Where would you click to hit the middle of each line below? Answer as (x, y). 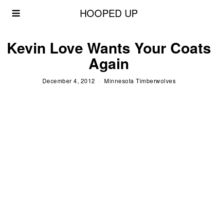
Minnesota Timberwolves (140, 80)
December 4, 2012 (69, 80)
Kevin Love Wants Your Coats (109, 47)
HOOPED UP (109, 13)
